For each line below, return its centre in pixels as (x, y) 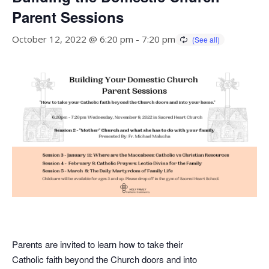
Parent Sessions (68, 17)
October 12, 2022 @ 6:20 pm (73, 39)
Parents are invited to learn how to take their (98, 244)
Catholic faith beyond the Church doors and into (104, 259)
